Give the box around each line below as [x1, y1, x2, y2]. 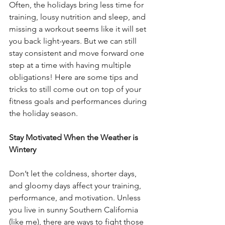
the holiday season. [9, 108, 78, 118]
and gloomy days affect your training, [9, 180, 143, 190]
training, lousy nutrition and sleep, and [9, 12, 148, 22]
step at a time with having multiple [9, 60, 133, 70]
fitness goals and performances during [9, 96, 149, 106]
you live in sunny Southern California [9, 204, 140, 214]
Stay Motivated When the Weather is [9, 132, 140, 142]
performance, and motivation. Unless [9, 192, 143, 202]
